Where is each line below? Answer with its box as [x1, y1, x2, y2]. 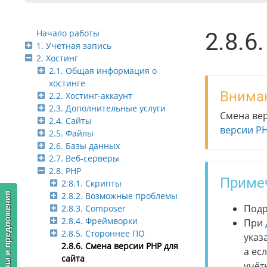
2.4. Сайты [49, 115, 92, 127]
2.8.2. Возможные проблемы [61, 190, 178, 202]
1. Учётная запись [36, 40, 111, 52]
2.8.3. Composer [61, 203, 126, 215]
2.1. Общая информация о [49, 65, 157, 77]
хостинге [49, 77, 85, 89]
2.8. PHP [49, 165, 81, 177]
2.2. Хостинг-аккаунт [49, 90, 132, 102]
